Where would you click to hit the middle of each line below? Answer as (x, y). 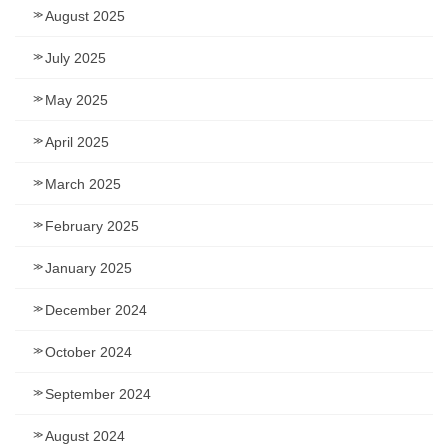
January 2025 (88, 267)
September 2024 (98, 393)
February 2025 (92, 225)
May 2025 (76, 99)
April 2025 (77, 141)
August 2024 (85, 435)
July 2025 (75, 57)
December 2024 (96, 309)
